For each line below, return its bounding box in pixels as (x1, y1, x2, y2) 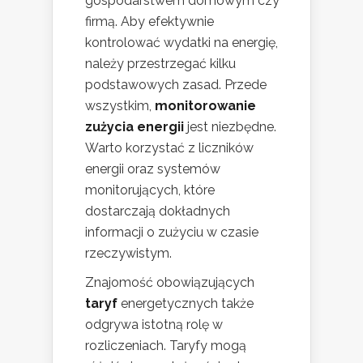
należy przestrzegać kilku (85, 56, 236, 72)
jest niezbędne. (184, 119, 276, 135)
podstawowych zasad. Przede (85, 77, 267, 93)
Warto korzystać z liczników (85, 140, 254, 156)
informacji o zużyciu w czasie (85, 224, 258, 241)
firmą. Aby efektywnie (85, 14, 214, 30)
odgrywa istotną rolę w (85, 317, 223, 333)
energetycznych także (117, 296, 254, 312)
